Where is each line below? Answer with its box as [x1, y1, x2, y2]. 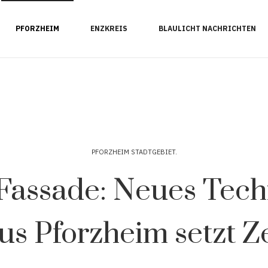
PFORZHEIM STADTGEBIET [91, 148, 175, 156]
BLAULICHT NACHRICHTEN [159, 24, 256, 33]
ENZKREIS [90, 24, 127, 33]
